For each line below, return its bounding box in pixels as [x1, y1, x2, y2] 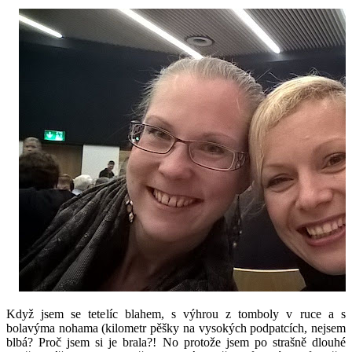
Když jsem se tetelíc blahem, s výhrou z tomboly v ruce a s [6, 306, 346, 321]
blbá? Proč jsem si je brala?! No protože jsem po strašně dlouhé [6, 335, 346, 349]
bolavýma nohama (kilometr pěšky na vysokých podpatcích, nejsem [6, 321, 346, 335]
